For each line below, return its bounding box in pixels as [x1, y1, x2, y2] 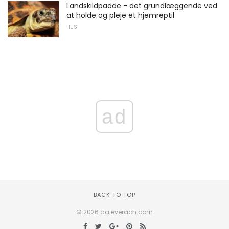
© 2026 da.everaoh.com [76, 208, 153, 217]
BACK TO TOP [94, 191, 135, 199]
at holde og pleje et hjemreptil [66, 10, 174, 20]
